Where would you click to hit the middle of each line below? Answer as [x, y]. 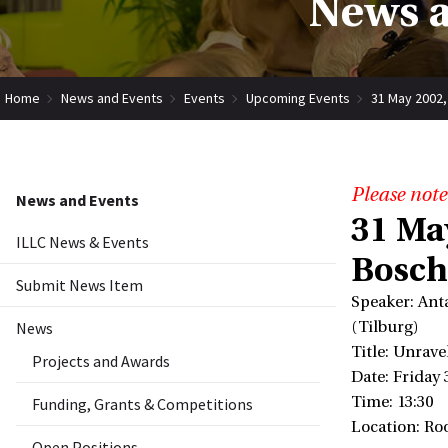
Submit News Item [79, 285]
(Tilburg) [385, 327]
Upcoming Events [298, 97]
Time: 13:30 [392, 402]
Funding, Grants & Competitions [142, 404]
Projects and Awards [101, 361]
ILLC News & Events [82, 242]
